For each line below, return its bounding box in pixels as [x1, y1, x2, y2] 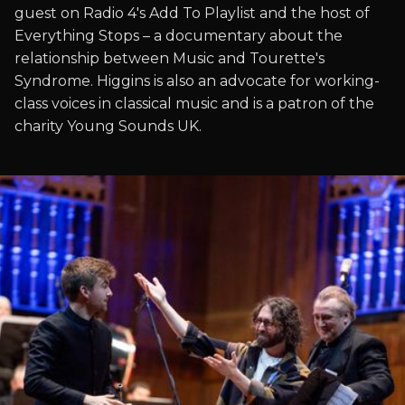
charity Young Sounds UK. [14, 118, 202, 135]
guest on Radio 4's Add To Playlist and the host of [14, 5, 370, 22]
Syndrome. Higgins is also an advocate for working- [14, 72, 380, 89]
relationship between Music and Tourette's [14, 50, 325, 67]
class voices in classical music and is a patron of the [14, 95, 374, 112]
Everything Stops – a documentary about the [14, 27, 343, 44]
